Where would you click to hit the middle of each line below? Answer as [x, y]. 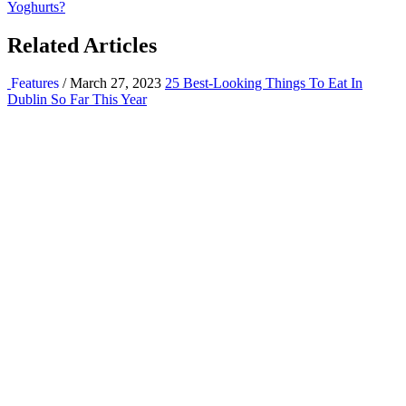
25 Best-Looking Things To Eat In [264, 83]
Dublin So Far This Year [77, 100]
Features [35, 83]
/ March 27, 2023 [110, 83]
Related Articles [82, 45]
